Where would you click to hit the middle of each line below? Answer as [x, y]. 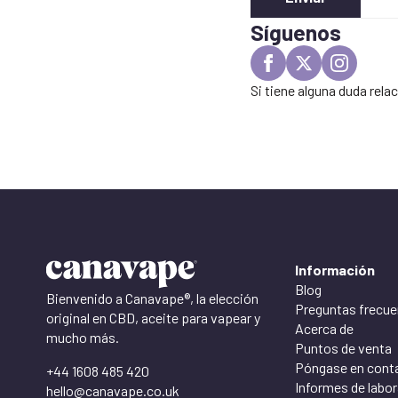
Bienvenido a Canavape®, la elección [152, 298]
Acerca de [324, 329]
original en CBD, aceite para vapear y [153, 317]
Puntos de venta [343, 348]
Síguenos [296, 32]
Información [335, 270]
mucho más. [83, 337]
